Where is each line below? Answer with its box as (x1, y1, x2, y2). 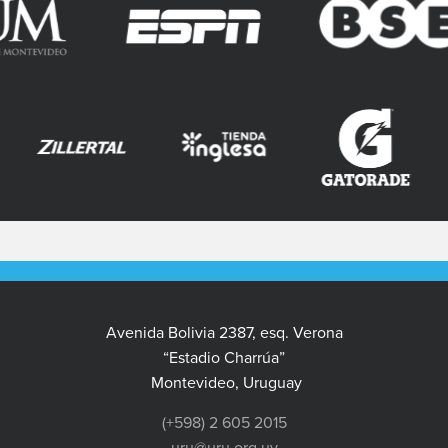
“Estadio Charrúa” (163, 348, 285, 369)
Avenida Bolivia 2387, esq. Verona (105, 323, 343, 344)
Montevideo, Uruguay (146, 373, 302, 394)
